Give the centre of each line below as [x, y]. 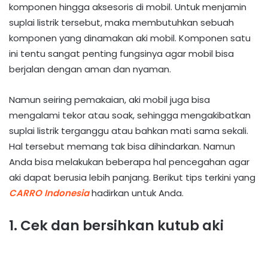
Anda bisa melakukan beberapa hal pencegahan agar [129, 162]
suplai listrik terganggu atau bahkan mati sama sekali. [129, 130]
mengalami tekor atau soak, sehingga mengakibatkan [130, 115]
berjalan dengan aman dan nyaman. [90, 69]
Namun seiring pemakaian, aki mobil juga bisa [109, 99]
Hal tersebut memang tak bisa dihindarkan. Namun [122, 146]
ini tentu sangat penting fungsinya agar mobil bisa [121, 53]
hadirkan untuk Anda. [136, 193]
